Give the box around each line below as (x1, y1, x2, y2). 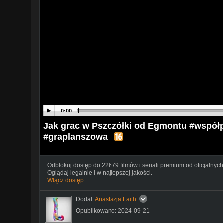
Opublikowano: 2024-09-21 (76, 207, 150, 214)
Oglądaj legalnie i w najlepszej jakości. (47, 169, 152, 176)
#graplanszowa (43, 131, 108, 142)
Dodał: (76, 195, 95, 203)
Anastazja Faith (95, 195, 136, 203)
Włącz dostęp (47, 176, 84, 184)
